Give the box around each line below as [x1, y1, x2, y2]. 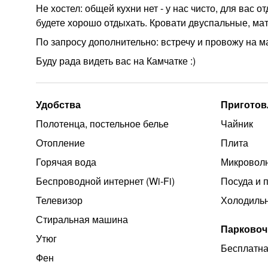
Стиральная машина [36, 212, 128, 226]
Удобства [36, 98, 81, 111]
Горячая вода [36, 155, 96, 169]
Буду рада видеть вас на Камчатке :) [36, 54, 196, 68]
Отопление [36, 136, 85, 150]
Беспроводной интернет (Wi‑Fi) [36, 174, 175, 188]
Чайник [221, 117, 254, 130]
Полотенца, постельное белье [36, 117, 169, 130]
